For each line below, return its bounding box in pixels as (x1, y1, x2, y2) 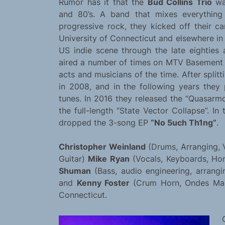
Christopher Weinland (59, 142, 146, 152)
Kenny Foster (76, 178, 130, 188)
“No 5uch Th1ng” (151, 118, 216, 128)
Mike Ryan (88, 154, 130, 164)
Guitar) (59, 154, 88, 164)
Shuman (59, 166, 91, 176)
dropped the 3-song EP (59, 118, 151, 128)
